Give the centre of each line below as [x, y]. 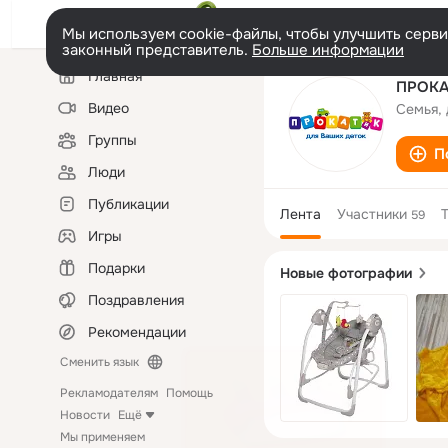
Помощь [189, 393]
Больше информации [328, 50]
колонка [75, 84]
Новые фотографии [346, 273]
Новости [85, 415]
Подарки [116, 268]
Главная [115, 76]
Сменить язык [99, 362]
